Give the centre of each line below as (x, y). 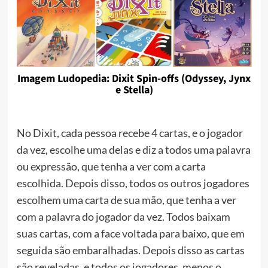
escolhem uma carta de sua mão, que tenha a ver (126, 200)
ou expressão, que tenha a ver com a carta (111, 167)
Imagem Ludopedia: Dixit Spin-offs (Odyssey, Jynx (134, 79)
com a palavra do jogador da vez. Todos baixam (123, 217)
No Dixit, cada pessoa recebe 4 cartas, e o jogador (130, 133)
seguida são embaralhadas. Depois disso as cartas (130, 250)
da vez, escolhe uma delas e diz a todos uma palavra (133, 150)
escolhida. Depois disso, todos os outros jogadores (133, 183)
